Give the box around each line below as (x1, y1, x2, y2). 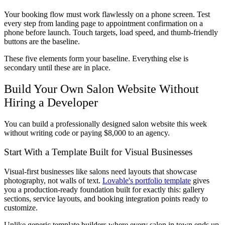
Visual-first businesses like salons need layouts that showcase (4, 167, 197, 176)
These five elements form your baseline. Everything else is (4, 54, 188, 63)
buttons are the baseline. (4, 37, 80, 46)
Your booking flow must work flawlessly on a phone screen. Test (4, 10, 210, 19)
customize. (4, 203, 38, 212)
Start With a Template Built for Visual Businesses (4, 147, 192, 158)
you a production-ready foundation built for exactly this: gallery (4, 185, 204, 194)
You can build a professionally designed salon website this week (4, 119, 207, 128)
